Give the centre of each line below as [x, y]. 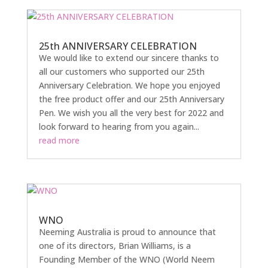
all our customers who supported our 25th [121, 71]
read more [59, 140]
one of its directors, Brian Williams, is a [115, 245]
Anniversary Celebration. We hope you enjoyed [129, 85]
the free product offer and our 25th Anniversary [131, 99]
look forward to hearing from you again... [119, 126]
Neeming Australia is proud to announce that [127, 232]
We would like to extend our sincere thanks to [129, 57]
